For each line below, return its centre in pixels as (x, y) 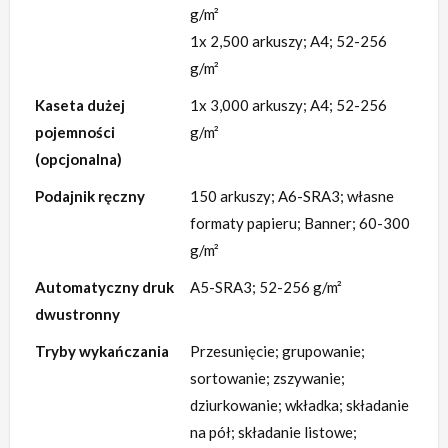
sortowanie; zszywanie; (267, 378)
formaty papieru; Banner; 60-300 (300, 223)
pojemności (75, 132)
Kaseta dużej (80, 105)
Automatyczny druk (104, 287)
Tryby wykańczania (102, 351)
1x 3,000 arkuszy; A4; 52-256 (288, 105)
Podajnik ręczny (90, 196)
